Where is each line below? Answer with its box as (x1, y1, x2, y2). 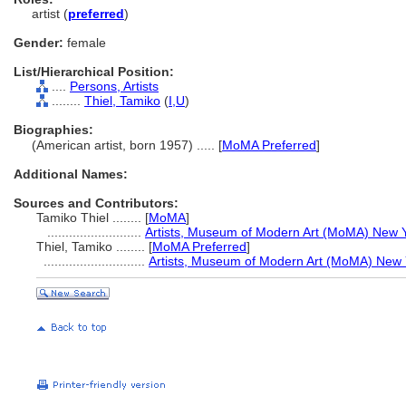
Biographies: (14, 122, 93, 137)
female (63, 35, 106, 50)
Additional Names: (14, 167, 128, 181)
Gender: (14, 35, 63, 50)
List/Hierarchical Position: (14, 64, 174, 79)
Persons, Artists (70, 79, 159, 93)
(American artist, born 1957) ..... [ (32, 138, 222, 152)
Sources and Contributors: (14, 196, 179, 210)
